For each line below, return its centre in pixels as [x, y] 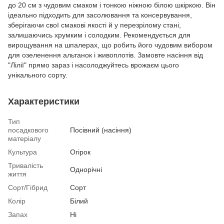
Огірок [80, 152]
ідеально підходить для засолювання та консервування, [100, 15]
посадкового [28, 130]
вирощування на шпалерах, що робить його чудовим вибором [110, 45]
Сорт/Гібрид [28, 187]
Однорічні [86, 169]
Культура [22, 152]
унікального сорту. [38, 75]
